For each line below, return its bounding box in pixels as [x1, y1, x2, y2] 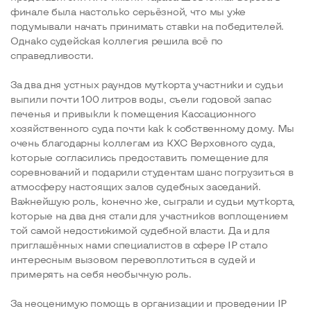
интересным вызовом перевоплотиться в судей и [10, 253, 255, 265]
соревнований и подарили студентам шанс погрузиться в [10, 166, 294, 178]
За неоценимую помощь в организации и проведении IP [10, 297, 287, 309]
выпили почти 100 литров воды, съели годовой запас [10, 93, 271, 105]
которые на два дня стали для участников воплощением [10, 210, 288, 221]
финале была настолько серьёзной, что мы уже [10, 6, 246, 17]
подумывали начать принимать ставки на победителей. [10, 20, 285, 32]
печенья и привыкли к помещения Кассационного [10, 108, 256, 119]
